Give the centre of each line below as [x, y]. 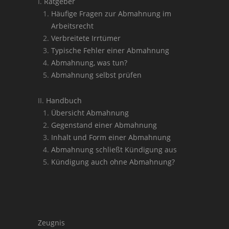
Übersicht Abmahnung [90, 113]
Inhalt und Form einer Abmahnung [111, 137]
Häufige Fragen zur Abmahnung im [111, 14]
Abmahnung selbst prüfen [96, 75]
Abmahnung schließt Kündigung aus [114, 150]
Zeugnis [51, 223]
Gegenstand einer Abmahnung [104, 125]
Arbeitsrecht [72, 26]
